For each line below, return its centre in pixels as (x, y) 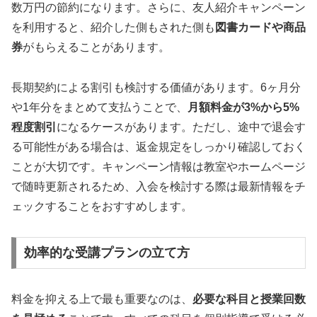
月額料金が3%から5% (243, 107)
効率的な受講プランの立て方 (106, 253)
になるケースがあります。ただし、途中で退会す (181, 127)
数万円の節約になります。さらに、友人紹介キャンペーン (158, 7)
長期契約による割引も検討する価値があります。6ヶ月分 (156, 87)
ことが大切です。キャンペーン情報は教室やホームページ (158, 166)
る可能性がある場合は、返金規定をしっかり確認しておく (158, 146)
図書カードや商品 (260, 27)
